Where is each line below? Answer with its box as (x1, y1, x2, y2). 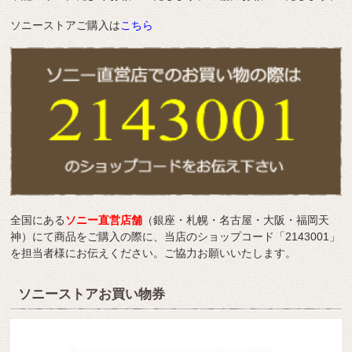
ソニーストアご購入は (10, 18, 121, 31)
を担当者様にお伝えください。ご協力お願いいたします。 (10, 247, 297, 260)
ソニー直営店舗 (65, 214, 143, 227)
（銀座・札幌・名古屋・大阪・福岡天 (142, 214, 330, 227)
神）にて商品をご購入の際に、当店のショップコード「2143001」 (10, 230, 341, 244)
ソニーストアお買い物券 (18, 287, 166, 302)
